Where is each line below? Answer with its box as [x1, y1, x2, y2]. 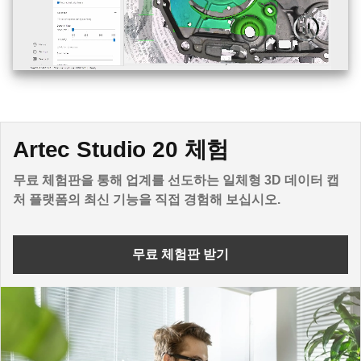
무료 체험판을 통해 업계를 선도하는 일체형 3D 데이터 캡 [13, 172, 339, 187]
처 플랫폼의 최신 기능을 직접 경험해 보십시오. [13, 192, 280, 206]
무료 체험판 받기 [132, 247, 229, 261]
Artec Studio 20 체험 [13, 136, 230, 162]
